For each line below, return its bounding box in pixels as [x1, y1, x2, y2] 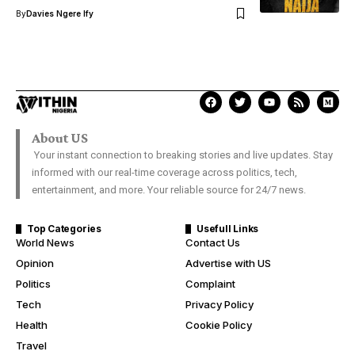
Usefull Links [197, 222, 259, 235]
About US [32, 129, 88, 146]
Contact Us [185, 235, 240, 249]
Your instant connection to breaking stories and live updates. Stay [32, 148, 333, 161]
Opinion [16, 256, 54, 269]
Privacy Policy [185, 297, 254, 311]
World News [16, 235, 74, 249]
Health [16, 318, 48, 331]
